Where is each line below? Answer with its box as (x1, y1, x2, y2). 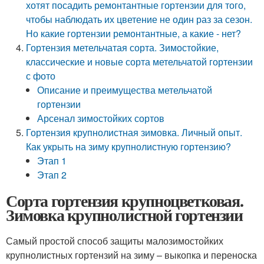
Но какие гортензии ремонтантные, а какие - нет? (26, 27, 242, 40)
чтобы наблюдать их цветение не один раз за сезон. (26, 12, 253, 26)
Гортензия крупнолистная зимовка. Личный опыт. (26, 126, 243, 139)
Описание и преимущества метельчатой (37, 83, 213, 97)
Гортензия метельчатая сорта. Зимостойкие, (26, 41, 219, 54)
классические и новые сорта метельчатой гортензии (26, 55, 253, 68)
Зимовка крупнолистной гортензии (6, 203, 243, 227)
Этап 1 (37, 154, 67, 167)
